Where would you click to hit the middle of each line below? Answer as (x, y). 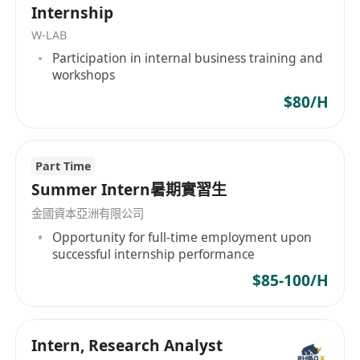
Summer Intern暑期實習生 (129, 190)
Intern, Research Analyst (127, 345)
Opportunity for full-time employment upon (182, 237)
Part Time (63, 166)
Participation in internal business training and (188, 58)
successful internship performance (154, 254)
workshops (84, 75)
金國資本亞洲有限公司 (88, 213)
